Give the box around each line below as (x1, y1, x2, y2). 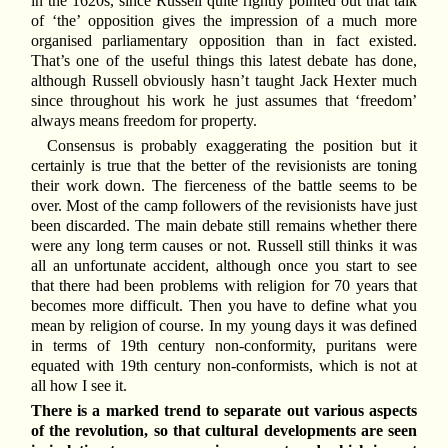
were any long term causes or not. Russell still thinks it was (30, 236, 418, 254)
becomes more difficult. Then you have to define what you (30, 296, 418, 314)
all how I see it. (30, 376, 127, 394)
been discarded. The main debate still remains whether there (30, 216, 418, 234)
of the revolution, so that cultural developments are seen (30, 422, 418, 440)
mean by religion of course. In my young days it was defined (30, 316, 418, 334)
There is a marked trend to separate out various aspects (30, 402, 418, 420)
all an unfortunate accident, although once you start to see (30, 256, 418, 274)
